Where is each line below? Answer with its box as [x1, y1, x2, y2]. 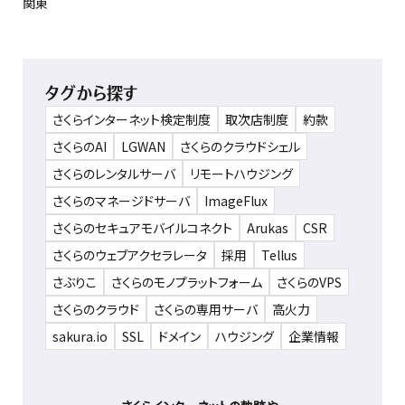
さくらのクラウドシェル [180, 137, 300, 155]
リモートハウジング [190, 165, 293, 183]
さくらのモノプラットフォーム [111, 273, 262, 291]
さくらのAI [52, 137, 107, 155]
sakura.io [52, 327, 108, 345]
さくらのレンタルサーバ [52, 165, 175, 183]
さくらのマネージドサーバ [52, 192, 190, 210]
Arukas [247, 219, 288, 237]
